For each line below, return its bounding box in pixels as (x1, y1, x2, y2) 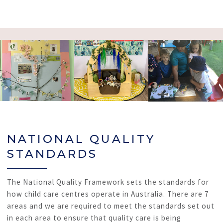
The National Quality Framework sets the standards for (7, 177, 209, 187)
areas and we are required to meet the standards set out (7, 201, 215, 211)
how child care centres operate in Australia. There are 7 (7, 189, 209, 199)
